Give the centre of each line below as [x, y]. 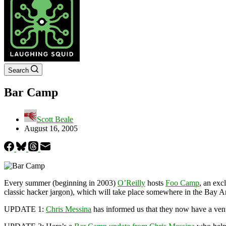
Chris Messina [69, 209]
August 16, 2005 [51, 128]
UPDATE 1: [24, 209]
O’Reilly [131, 183]
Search [18, 70]
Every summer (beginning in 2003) [61, 183]
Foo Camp [182, 183]
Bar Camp [31, 92]
